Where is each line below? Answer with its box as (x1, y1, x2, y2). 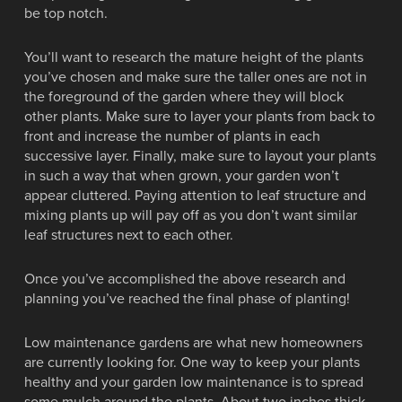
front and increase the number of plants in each (23, 127, 320, 145)
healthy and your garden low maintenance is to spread (23, 373, 363, 391)
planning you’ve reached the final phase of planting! (23, 290, 350, 308)
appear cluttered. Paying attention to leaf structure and (23, 187, 366, 205)
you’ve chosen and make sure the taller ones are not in (23, 68, 367, 86)
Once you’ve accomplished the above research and (23, 270, 345, 288)
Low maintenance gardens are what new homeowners (23, 334, 363, 352)
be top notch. (23, 4, 108, 22)
